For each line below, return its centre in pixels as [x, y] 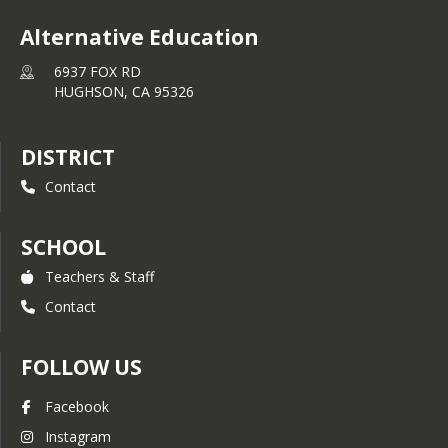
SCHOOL [63, 247]
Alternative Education [139, 37]
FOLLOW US [81, 367]
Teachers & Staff [99, 276]
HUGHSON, [93, 91]
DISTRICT [68, 157]
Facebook [77, 406]
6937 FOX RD [97, 71]
